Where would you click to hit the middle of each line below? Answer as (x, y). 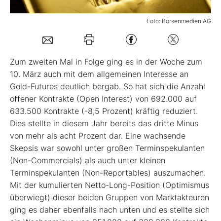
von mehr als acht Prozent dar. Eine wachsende (98, 136)
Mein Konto (58, 53)
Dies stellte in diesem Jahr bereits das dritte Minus (104, 124)
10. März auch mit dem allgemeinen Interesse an (99, 74)
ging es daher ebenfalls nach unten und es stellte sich (110, 210)
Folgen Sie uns (49, 85)
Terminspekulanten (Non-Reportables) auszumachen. (108, 173)
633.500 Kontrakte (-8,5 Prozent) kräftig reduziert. (104, 111)
